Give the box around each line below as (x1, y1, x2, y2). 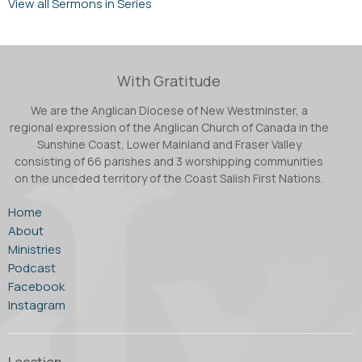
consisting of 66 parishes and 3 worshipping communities (15, 153, 323, 169)
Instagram (8, 296, 65, 314)
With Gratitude (117, 71, 221, 91)
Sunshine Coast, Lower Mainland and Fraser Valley (36, 136, 301, 152)
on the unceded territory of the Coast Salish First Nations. (15, 170, 323, 186)
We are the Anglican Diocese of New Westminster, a (30, 102, 308, 118)
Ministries (8, 240, 61, 258)
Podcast (8, 259, 56, 276)
